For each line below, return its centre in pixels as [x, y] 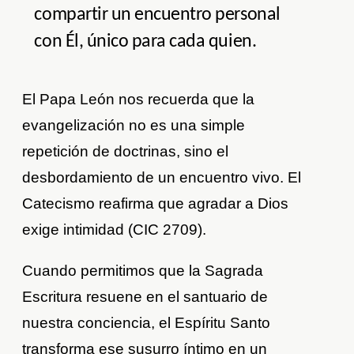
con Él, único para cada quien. [145, 42]
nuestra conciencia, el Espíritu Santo [147, 323]
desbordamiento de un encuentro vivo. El [162, 178]
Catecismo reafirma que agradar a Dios [156, 204]
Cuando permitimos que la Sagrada [143, 271]
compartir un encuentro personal [157, 15]
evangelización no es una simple [134, 126]
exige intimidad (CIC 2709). [115, 230]
